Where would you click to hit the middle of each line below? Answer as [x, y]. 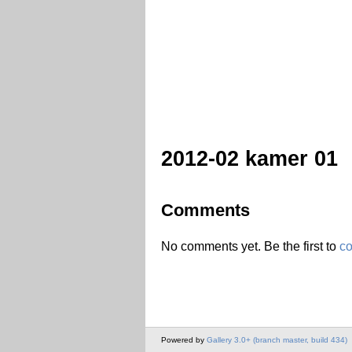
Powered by [184, 340]
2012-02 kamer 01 [249, 158]
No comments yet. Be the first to [250, 246]
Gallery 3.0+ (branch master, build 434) [277, 340]
